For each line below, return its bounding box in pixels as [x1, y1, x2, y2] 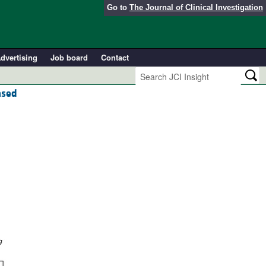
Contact [100, 52, 129, 63]
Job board [50, 52, 88, 63]
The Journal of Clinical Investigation [129, 3, 263, 12]
